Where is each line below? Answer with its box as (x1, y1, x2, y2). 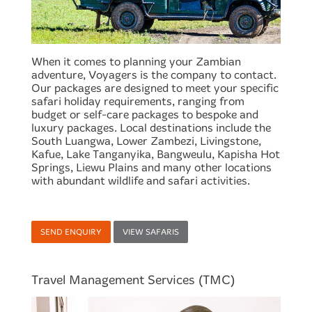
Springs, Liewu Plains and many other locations (31, 161, 272, 175)
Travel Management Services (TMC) (31, 272, 235, 288)
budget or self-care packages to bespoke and (31, 108, 258, 122)
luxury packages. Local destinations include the (31, 121, 271, 135)
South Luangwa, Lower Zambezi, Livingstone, (31, 134, 261, 148)
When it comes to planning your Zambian (31, 55, 241, 69)
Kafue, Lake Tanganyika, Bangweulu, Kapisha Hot (31, 148, 280, 162)
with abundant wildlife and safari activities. (31, 174, 250, 188)
